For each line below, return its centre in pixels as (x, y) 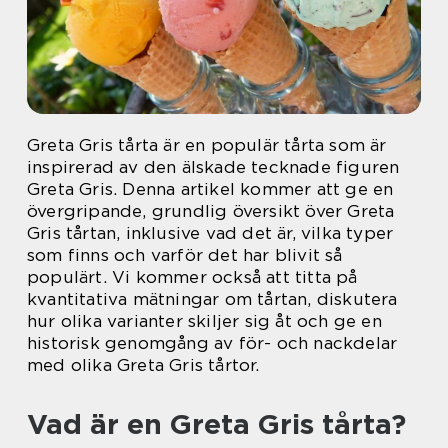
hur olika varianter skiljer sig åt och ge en (204, 321)
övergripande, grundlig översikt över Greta (211, 211)
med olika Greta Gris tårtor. (143, 365)
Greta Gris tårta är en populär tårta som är (207, 145)
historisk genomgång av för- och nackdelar (212, 343)
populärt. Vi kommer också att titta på (192, 277)
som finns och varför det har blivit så (185, 255)
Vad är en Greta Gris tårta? (216, 424)
